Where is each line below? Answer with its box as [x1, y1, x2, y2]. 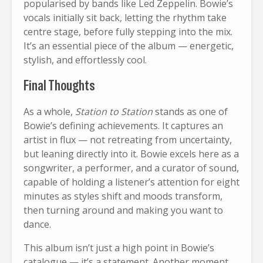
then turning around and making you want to [23, 203, 223, 217]
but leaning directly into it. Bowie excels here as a [23, 147, 239, 160]
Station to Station [75, 104, 153, 118]
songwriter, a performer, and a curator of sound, [23, 161, 239, 174]
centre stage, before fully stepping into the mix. [23, 25, 232, 38]
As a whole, [23, 104, 75, 118]
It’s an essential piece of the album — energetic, [23, 39, 234, 52]
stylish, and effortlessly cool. [23, 53, 147, 66]
